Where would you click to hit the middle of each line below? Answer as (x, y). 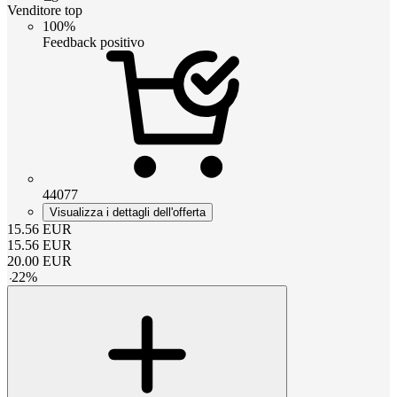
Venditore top (45, 11)
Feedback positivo (93, 43)
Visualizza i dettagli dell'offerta (128, 213)
